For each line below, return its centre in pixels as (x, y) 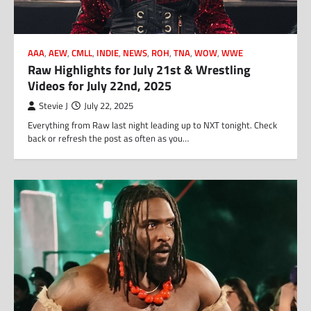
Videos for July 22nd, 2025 (100, 86)
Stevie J (53, 106)
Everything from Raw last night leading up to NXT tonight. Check (152, 125)
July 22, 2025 (109, 106)
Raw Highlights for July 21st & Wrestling (139, 70)
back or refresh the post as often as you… (108, 138)
